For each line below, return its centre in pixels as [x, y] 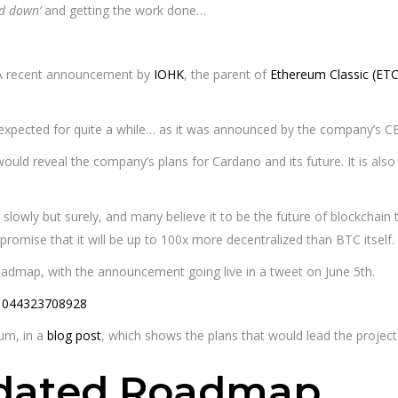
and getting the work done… [123, 10]
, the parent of [227, 74]
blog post [74, 335]
